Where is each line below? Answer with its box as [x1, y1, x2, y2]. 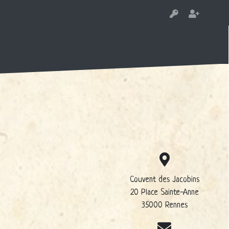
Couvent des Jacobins [129, 175, 199, 185]
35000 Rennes [141, 201, 188, 211]
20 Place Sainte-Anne [130, 188, 199, 198]
